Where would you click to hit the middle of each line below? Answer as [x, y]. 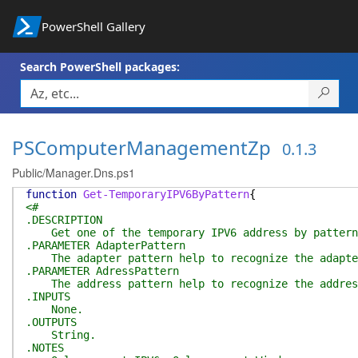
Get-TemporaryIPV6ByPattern [166, 194]
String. [61, 335]
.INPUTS [48, 296]
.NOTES [45, 348]
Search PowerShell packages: [100, 67]
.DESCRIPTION [64, 220]
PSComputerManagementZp [141, 147]
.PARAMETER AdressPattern [102, 271]
